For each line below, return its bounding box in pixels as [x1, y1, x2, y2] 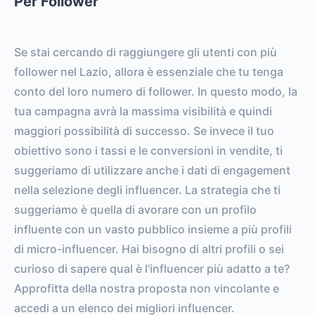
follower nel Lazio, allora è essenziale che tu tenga [14, 65, 283, 79]
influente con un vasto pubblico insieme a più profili [14, 222, 292, 236]
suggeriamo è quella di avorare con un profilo [14, 202, 257, 217]
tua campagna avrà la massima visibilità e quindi [14, 104, 272, 118]
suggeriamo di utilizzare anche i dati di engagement [14, 163, 290, 177]
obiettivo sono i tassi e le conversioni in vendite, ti [14, 143, 283, 157]
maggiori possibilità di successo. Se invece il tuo [14, 124, 274, 138]
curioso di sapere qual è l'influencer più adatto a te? [14, 262, 290, 276]
